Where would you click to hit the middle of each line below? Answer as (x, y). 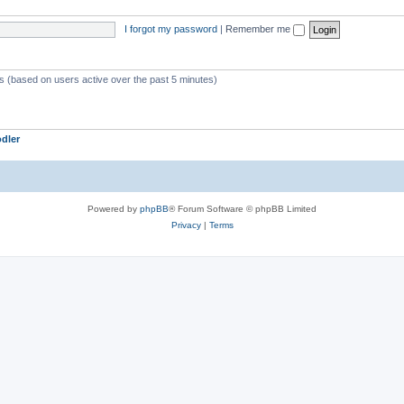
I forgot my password (170, 28)
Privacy (186, 225)
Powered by (114, 208)
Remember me (259, 28)
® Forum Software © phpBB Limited (243, 208)
